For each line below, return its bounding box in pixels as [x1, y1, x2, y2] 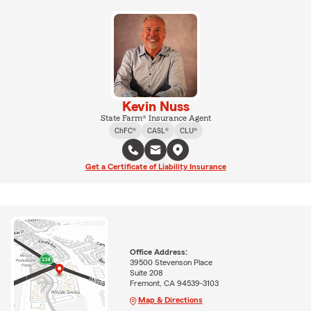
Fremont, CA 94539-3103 [129, 279, 219, 288]
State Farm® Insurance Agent [100, 114, 211, 122]
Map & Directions [137, 296, 203, 305]
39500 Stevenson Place [129, 258, 212, 267]
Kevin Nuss [121, 100, 190, 114]
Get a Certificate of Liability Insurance [85, 162, 226, 171]
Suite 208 [129, 269, 162, 278]
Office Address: [129, 248, 187, 257]
